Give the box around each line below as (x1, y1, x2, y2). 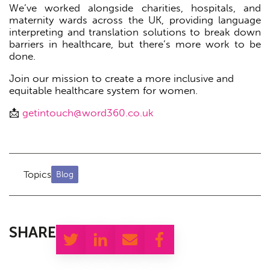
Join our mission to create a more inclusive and (9, 72, 234, 85)
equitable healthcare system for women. (9, 84, 201, 97)
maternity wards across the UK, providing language (9, 14, 261, 27)
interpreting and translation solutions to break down (9, 26, 261, 39)
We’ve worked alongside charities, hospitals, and (9, 2, 261, 14)
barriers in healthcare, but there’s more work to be (9, 38, 261, 51)
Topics (24, 168, 51, 180)
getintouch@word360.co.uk (22, 107, 154, 119)
